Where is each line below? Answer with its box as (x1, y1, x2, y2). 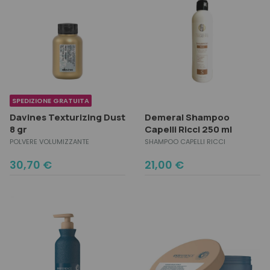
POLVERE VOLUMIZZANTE (10, 137, 89, 146)
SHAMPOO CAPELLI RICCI (145, 137, 225, 146)
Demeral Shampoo (145, 111, 230, 124)
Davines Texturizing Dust (10, 111, 125, 124)
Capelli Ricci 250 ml (145, 123, 232, 136)
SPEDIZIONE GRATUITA (12, 96, 89, 105)
